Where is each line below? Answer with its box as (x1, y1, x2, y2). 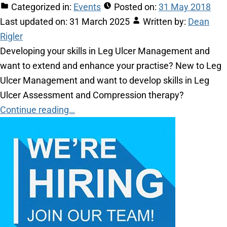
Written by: (143, 16, 186, 27)
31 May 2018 (159, 2, 211, 13)
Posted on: (114, 2, 157, 13)
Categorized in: (11, 2, 71, 13)
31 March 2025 (69, 16, 130, 27)
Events (73, 2, 101, 13)
